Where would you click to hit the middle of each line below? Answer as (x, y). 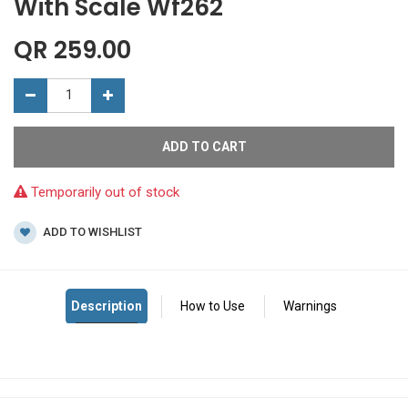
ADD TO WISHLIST (91, 231)
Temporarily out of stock (103, 192)
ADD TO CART (204, 146)
